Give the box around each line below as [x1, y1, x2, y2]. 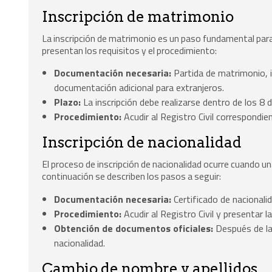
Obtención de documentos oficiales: [54, 221, 214, 236]
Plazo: [54, 95, 81, 110]
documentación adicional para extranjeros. [54, 80, 225, 95]
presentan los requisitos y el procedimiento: [42, 42, 217, 58]
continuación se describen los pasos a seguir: [42, 169, 222, 184]
